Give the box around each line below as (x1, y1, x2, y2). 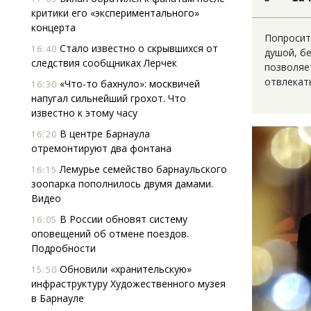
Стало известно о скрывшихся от (57, 42, 218, 55)
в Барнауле (31, 292, 84, 305)
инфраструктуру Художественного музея (31, 277, 226, 290)
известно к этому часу (31, 106, 137, 119)
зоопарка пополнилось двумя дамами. (31, 177, 213, 190)
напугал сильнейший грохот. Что (31, 92, 186, 105)
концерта (31, 21, 76, 34)
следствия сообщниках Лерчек (31, 56, 177, 69)
